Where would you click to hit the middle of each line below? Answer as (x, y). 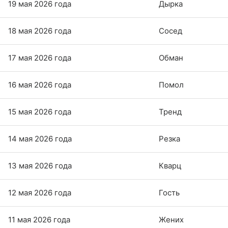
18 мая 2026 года (40, 31)
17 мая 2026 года (40, 58)
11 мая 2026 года (39, 220)
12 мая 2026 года (40, 193)
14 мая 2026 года (40, 139)
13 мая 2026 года (40, 166)
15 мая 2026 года (40, 112)
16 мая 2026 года (40, 85)
